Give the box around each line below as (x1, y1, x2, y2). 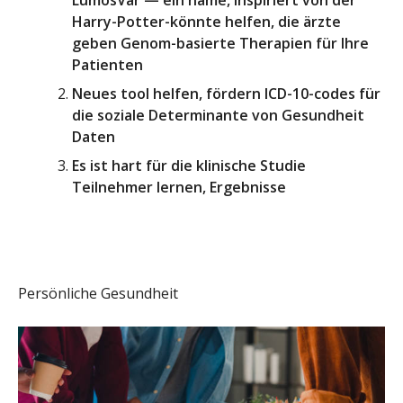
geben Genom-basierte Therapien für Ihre (72, 33, 369, 54)
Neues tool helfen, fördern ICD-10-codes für (72, 84, 381, 104)
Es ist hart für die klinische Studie (72, 156, 306, 176)
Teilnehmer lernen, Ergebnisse (72, 177, 286, 198)
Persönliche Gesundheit (18, 283, 178, 304)
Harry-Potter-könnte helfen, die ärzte (72, 12, 341, 32)
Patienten (72, 55, 143, 76)
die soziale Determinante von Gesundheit (72, 105, 364, 126)
